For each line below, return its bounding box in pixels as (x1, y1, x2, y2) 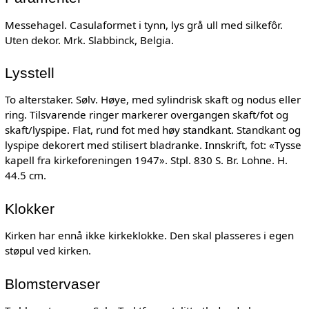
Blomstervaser (4, 275, 100, 292)
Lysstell (4, 65, 54, 82)
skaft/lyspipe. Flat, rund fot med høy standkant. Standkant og (4, 123, 301, 137)
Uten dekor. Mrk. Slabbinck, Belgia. (4, 32, 174, 47)
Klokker (4, 200, 54, 217)
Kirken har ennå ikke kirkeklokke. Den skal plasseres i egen (4, 228, 294, 243)
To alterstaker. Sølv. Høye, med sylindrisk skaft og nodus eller (4, 92, 301, 107)
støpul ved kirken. (4, 243, 91, 258)
